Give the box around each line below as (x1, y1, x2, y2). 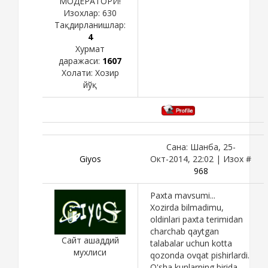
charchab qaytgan (150, 225, 219, 237)
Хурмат (75, 43, 105, 55)
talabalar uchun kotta (150, 237, 232, 249)
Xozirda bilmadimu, (150, 201, 224, 213)
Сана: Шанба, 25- (166, 141, 236, 153)
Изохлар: (63, 7, 102, 19)
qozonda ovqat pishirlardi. (150, 249, 249, 261)
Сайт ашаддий (61, 234, 119, 246)
